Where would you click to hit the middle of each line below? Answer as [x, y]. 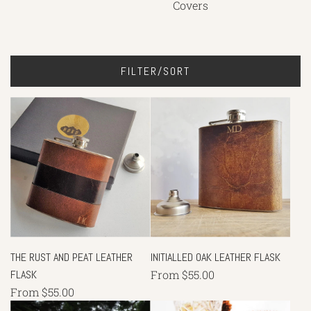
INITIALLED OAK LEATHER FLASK [215, 257]
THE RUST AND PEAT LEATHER [72, 257]
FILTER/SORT [155, 71]
